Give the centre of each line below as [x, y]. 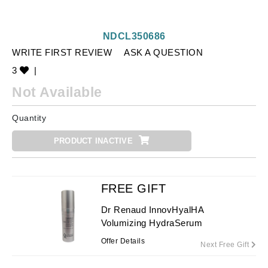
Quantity [29, 118]
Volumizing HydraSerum [152, 223]
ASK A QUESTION [163, 52]
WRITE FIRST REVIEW [62, 52]
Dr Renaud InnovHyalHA [152, 210]
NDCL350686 [134, 36]
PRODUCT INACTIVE [93, 141]
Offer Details [123, 241]
